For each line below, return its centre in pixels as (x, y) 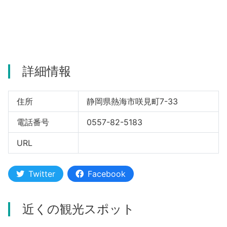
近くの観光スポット (79, 209)
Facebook (107, 174)
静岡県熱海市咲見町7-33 (132, 101)
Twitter (42, 174)
